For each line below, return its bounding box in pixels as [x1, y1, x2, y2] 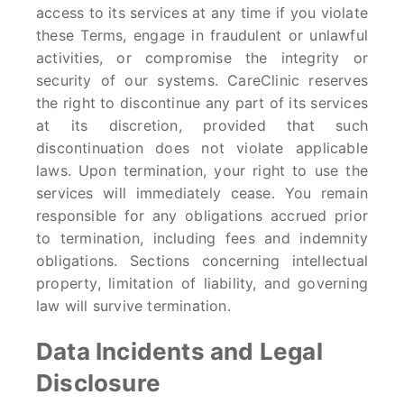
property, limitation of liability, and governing [36, 274, 368, 292]
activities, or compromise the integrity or [36, 49, 368, 67]
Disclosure [36, 369, 161, 397]
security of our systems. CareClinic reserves [36, 71, 368, 89]
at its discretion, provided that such [36, 116, 368, 134]
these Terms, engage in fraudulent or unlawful [36, 26, 368, 44]
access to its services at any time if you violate [36, 4, 368, 22]
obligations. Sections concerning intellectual [36, 252, 368, 270]
